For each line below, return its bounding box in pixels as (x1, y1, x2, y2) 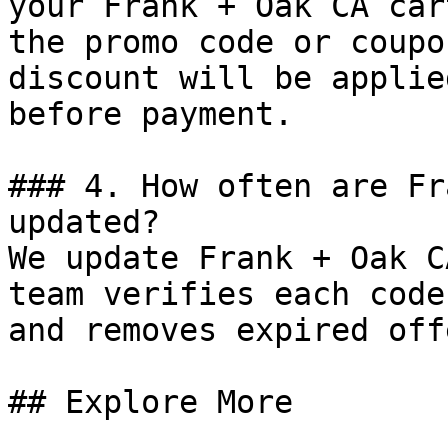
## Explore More (8, 384, 293, 420)
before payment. (8, 96, 293, 132)
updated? (8, 204, 160, 240)
